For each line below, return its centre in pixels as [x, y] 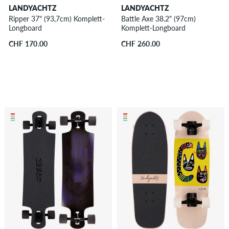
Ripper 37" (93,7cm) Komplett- [56, 19]
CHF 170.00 [28, 44]
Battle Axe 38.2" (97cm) [158, 19]
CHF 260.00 [141, 44]
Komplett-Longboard [153, 28]
